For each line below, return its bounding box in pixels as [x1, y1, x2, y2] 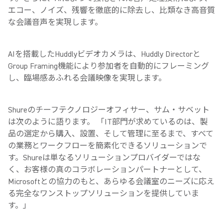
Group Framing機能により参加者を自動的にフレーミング [8, 61, 209, 71]
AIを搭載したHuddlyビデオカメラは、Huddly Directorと [8, 49, 201, 59]
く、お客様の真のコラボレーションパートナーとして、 [8, 165, 207, 175]
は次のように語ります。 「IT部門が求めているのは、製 [8, 117, 208, 127]
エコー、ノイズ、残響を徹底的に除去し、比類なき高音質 [8, 5, 215, 15]
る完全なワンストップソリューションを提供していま [8, 189, 199, 199]
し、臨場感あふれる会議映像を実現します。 [8, 73, 166, 83]
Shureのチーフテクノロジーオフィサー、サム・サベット [8, 105, 210, 115]
